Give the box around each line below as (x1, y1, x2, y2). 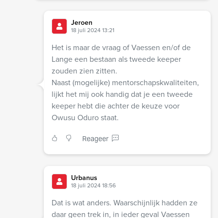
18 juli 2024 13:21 (71, 25, 114, 35)
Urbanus (71, 172, 97, 183)
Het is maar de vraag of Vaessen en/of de (51, 41, 191, 53)
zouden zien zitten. (51, 65, 117, 76)
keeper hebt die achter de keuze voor (51, 100, 180, 111)
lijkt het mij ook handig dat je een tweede (51, 88, 193, 100)
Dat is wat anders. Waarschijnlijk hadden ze (51, 197, 198, 208)
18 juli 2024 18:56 (71, 181, 116, 190)
